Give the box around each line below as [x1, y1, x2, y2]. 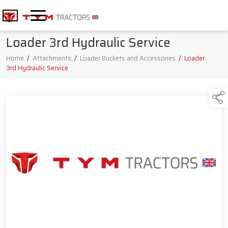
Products [6, 92, 53, 111]
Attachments [33, 53, 71, 64]
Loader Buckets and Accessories [80, 53, 176, 64]
